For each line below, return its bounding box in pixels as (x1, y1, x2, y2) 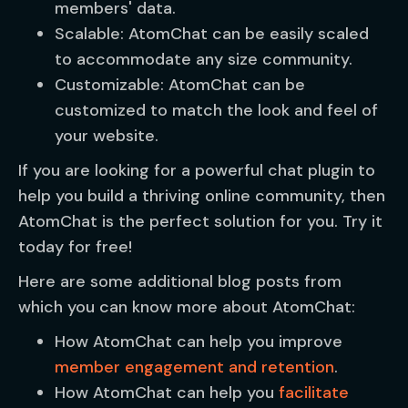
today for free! (18, 236, 132, 258)
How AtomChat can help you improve (55, 331, 342, 352)
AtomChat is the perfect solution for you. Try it (18, 210, 382, 232)
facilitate (279, 382, 349, 403)
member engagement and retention (55, 356, 334, 378)
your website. (55, 125, 158, 147)
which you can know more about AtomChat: (18, 296, 355, 318)
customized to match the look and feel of (55, 99, 378, 121)
